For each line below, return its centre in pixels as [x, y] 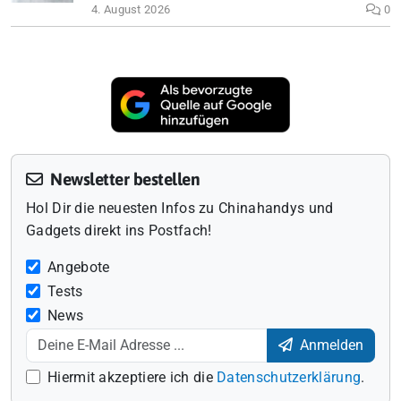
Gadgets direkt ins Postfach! [119, 231]
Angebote [79, 268]
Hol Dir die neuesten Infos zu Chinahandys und [180, 209]
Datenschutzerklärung [289, 378]
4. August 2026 [131, 9]
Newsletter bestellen [123, 179]
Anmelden [330, 346]
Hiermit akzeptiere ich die [132, 378]
